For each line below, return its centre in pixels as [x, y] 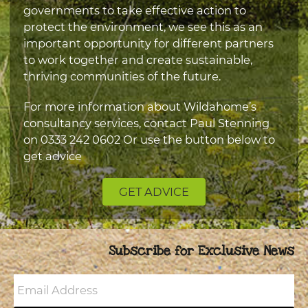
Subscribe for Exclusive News [201, 251]
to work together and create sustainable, [137, 60]
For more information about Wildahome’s [140, 107]
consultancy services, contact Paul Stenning [146, 123]
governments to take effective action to [134, 11]
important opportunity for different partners [148, 44]
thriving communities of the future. [122, 77]
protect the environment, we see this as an [143, 27]
